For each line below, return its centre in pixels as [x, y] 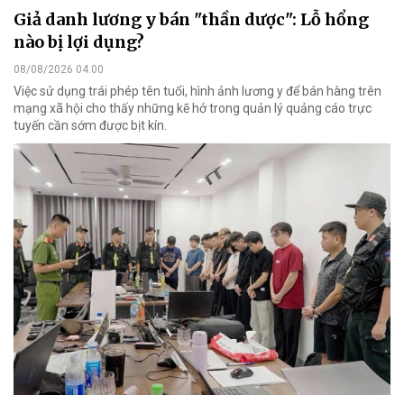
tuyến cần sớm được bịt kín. [90, 126]
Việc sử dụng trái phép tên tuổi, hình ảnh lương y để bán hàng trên [197, 92]
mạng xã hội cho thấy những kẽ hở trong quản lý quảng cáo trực [193, 109]
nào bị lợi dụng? [79, 42]
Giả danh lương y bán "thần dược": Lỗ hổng [191, 20]
